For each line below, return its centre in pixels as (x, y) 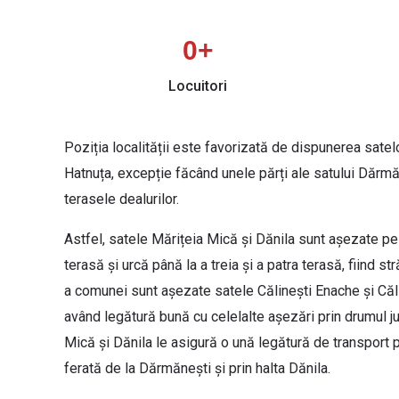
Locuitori (198, 86)
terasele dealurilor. (122, 199)
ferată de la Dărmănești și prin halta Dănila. (197, 369)
